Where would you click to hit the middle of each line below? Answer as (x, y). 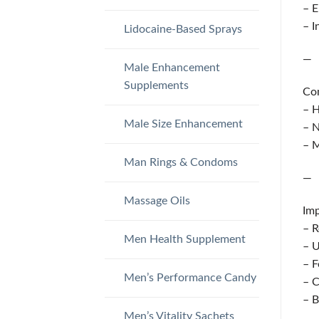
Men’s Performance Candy (190, 277)
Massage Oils (157, 200)
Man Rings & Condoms (181, 162)
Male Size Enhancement (183, 124)
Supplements (156, 85)
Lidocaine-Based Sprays (183, 29)
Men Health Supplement (184, 239)
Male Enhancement (172, 67)
